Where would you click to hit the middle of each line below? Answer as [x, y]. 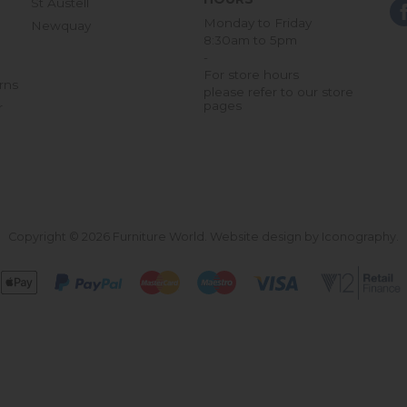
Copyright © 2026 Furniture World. [109, 236]
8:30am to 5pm [250, 40]
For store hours [251, 74]
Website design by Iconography [303, 236]
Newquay [61, 25]
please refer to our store [278, 91]
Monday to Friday [258, 22]
